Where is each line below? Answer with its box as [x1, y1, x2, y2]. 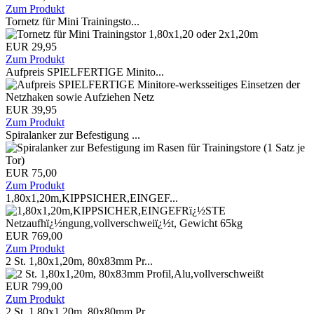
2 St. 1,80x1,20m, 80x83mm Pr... [6, 255, 153, 267]
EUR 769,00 [6, 230, 62, 242]
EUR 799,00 [6, 280, 62, 292]
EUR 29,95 [6, 41, 57, 53]
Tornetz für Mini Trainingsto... [6, 15, 139, 27]
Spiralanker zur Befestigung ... [6, 129, 140, 141]
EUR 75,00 [6, 167, 57, 179]
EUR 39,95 [6, 104, 57, 116]
